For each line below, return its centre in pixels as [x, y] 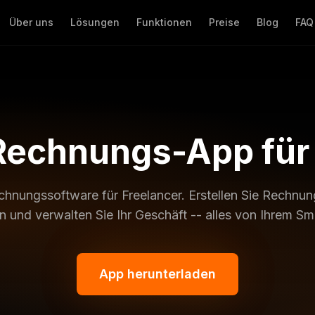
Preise [224, 22]
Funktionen [164, 22]
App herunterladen [157, 274]
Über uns [31, 22]
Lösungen [95, 22]
